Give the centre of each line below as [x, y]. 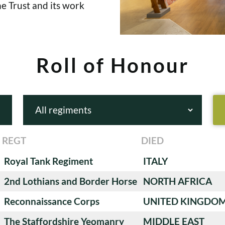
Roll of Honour [113, 65]
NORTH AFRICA [178, 181]
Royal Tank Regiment [48, 161]
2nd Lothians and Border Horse [71, 181]
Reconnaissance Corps [52, 201]
